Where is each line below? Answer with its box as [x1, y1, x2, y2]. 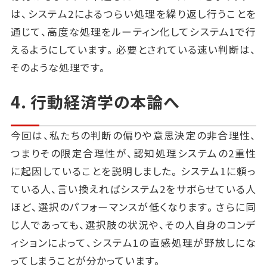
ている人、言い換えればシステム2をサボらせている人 [10, 181, 257, 196]
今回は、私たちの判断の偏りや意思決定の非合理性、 [10, 128, 257, 142]
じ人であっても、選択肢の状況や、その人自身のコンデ [10, 217, 257, 232]
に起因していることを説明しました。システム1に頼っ [10, 163, 257, 178]
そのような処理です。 [10, 60, 108, 74]
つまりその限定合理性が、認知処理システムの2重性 [10, 145, 257, 160]
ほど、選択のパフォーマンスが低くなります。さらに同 [10, 199, 257, 214]
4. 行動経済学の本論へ [10, 89, 179, 113]
